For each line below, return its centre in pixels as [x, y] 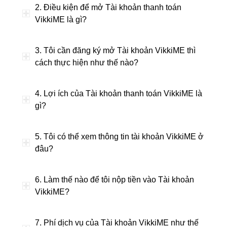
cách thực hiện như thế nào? [86, 63]
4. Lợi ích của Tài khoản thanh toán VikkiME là [118, 93]
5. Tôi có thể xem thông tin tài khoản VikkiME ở [119, 137]
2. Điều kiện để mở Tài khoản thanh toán [108, 7]
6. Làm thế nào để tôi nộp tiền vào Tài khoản [114, 180]
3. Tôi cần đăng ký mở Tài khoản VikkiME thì [115, 50]
